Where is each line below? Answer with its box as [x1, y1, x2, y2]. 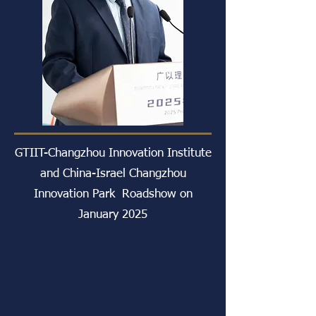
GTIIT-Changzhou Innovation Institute [14, 147, 212, 159]
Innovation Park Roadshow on [33, 188, 193, 200]
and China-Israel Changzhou [39, 168, 186, 180]
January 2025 [78, 209, 147, 221]
